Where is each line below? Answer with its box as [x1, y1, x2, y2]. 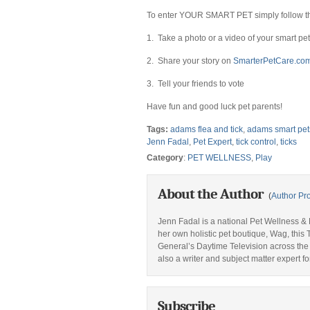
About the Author [158, 185, 266, 202]
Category [147, 152, 183, 163]
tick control [236, 136, 276, 147]
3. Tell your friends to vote [147, 78, 244, 89]
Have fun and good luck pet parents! [147, 101, 282, 111]
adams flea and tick [170, 124, 243, 134]
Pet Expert [193, 136, 232, 147]
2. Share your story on [147, 55, 233, 66]
